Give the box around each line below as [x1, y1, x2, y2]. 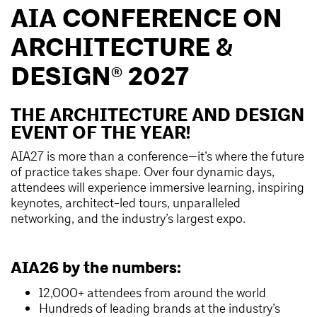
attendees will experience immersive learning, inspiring [11, 178, 304, 195]
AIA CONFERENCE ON [11, 2, 282, 35]
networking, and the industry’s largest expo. [11, 209, 246, 226]
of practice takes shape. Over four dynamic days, [11, 163, 275, 180]
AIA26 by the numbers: [11, 258, 181, 279]
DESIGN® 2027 [11, 60, 189, 93]
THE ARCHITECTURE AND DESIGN [11, 103, 304, 127]
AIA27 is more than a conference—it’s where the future [11, 147, 304, 164]
